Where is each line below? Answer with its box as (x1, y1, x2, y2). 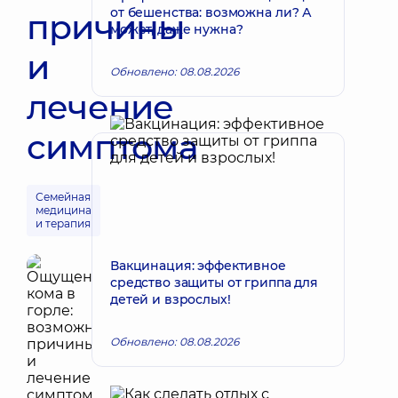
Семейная (36, 190, 91, 203)
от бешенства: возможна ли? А (110, 4, 313, 20)
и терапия (36, 217, 91, 230)
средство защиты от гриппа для (110, 275, 318, 291)
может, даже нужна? (110, 21, 243, 37)
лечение (27, 86, 174, 128)
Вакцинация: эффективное (110, 258, 286, 274)
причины (27, 6, 186, 48)
